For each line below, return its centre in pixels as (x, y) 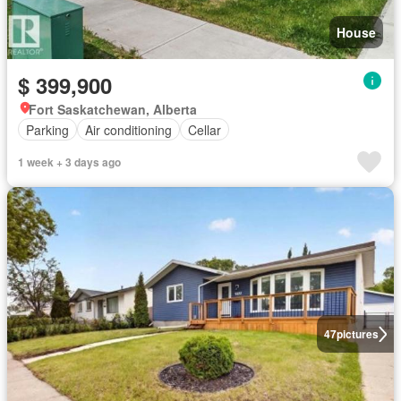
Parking (47, 129)
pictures (357, 334)
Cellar (205, 129)
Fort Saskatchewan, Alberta (113, 109)
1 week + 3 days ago (69, 162)
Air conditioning (128, 129)
